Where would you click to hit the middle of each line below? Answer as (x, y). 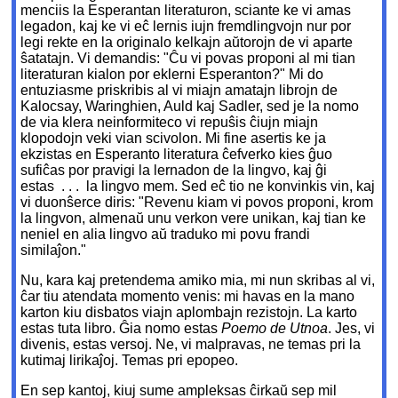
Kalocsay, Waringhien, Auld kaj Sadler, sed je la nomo (190, 107)
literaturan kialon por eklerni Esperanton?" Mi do (172, 75)
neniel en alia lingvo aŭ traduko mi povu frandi (166, 235)
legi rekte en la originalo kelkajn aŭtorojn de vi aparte (187, 43)
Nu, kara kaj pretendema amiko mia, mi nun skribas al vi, (198, 281)
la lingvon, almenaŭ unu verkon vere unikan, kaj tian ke (194, 219)
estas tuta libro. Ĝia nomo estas (121, 329)
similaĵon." (54, 251)
